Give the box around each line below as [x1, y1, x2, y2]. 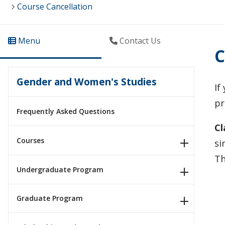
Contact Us [117, 35, 161, 47]
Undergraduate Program [17, 164, 103, 174]
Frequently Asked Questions [17, 106, 115, 117]
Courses [17, 135, 44, 145]
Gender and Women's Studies [17, 75, 157, 89]
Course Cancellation [17, 1, 92, 13]
